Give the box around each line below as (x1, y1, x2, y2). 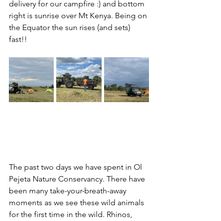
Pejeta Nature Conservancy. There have (9, 174, 147, 184)
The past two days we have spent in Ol (9, 162, 144, 172)
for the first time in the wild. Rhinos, (9, 210, 134, 219)
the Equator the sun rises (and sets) (9, 23, 132, 32)
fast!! (9, 35, 27, 44)
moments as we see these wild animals (9, 198, 146, 207)
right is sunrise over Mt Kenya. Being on (9, 11, 149, 20)
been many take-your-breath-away (9, 186, 128, 195)
